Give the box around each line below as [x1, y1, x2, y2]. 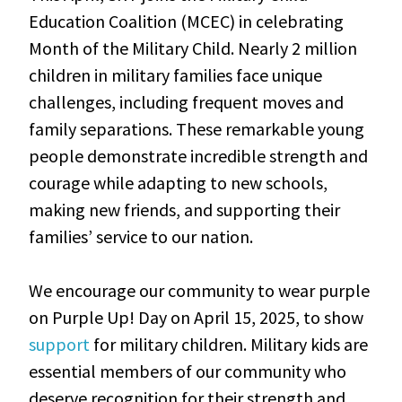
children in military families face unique [29, 63, 323, 86]
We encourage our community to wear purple [29, 278, 371, 301]
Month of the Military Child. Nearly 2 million [29, 36, 358, 59]
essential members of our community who [29, 359, 347, 382]
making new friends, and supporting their [29, 197, 341, 221]
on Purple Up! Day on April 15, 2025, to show [29, 305, 364, 328]
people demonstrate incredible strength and [29, 144, 369, 167]
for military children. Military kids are [90, 332, 369, 355]
